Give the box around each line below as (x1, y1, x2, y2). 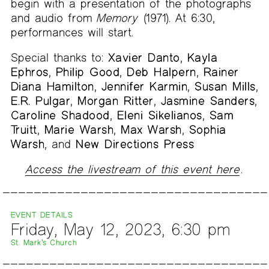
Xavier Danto (107, 50, 180, 64)
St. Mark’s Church (10, 237, 77, 247)
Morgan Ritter (77, 93, 154, 107)
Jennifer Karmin (101, 79, 188, 93)
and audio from (10, 11, 97, 25)
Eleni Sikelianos (116, 107, 202, 122)
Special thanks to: (10, 50, 108, 64)
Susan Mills (195, 79, 256, 93)
